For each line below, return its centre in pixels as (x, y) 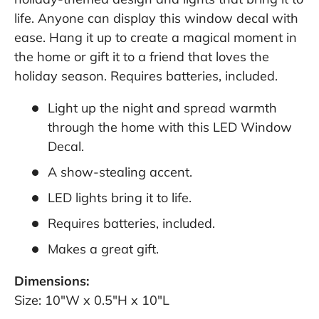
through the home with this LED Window (170, 127)
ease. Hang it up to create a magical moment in (156, 38)
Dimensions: (52, 281)
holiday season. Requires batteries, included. (146, 76)
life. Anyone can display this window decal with (156, 19)
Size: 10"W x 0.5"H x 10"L (92, 300)
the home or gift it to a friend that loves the (142, 57)
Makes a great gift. (103, 249)
